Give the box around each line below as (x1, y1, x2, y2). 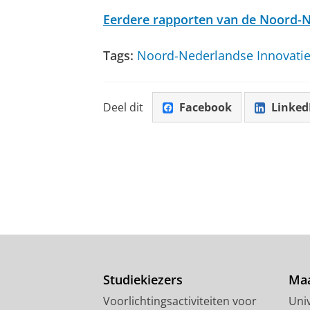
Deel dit (103, 99, 143, 115)
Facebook (179, 99, 232, 115)
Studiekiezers (103, 271, 183, 289)
